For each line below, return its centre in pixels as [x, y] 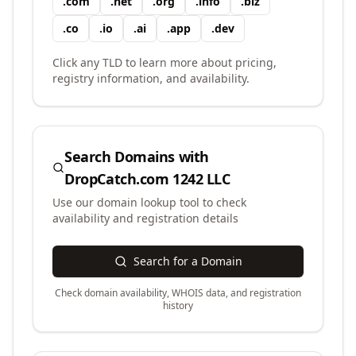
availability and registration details [145, 218]
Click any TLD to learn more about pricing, [164, 62]
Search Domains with [137, 157]
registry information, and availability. [151, 78]
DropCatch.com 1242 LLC [147, 179]
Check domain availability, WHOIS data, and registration [178, 293]
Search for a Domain [188, 261]
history [178, 306]
